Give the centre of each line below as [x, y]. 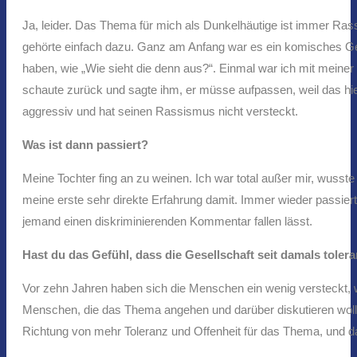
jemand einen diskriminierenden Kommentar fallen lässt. [167, 221]
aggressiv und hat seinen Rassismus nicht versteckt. [160, 111]
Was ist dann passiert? [85, 144]
